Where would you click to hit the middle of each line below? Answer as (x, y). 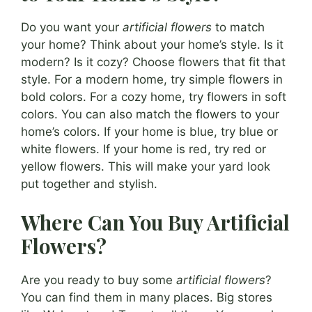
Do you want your (72, 27)
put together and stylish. (89, 184)
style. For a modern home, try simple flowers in (152, 79)
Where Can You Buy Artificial (155, 223)
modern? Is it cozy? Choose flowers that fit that (153, 62)
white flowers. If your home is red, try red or (143, 149)
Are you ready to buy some (99, 280)
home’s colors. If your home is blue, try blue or (149, 131)
